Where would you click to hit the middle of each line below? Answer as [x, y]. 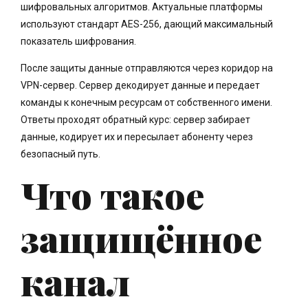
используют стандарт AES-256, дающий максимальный [147, 24]
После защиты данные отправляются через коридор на [147, 68]
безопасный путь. [60, 154]
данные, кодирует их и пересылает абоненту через [137, 136]
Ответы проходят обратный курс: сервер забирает [135, 119]
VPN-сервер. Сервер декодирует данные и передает [140, 85]
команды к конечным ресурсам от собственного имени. [146, 102]
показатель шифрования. [78, 41]
